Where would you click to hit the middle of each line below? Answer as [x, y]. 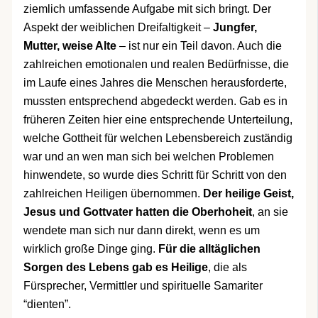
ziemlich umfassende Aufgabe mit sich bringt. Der [147, 9]
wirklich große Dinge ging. [91, 249]
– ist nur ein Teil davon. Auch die [199, 46]
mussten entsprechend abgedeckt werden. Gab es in [155, 102]
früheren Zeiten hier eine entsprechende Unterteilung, [158, 120]
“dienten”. [47, 305]
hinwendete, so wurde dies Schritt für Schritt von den [155, 175]
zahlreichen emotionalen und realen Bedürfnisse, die [156, 65]
